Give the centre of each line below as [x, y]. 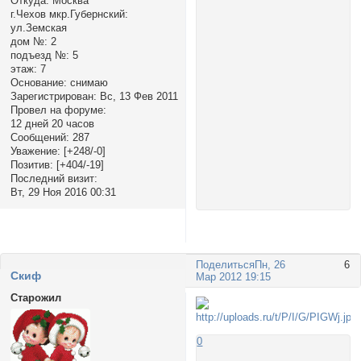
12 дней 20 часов [52, 123]
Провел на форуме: [58, 110]
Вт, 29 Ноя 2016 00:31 [63, 192]
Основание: [38, 82]
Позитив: [31, 164]
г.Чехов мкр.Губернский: [69, 14]
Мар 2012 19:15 [234, 276]
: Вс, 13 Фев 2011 [135, 96]
